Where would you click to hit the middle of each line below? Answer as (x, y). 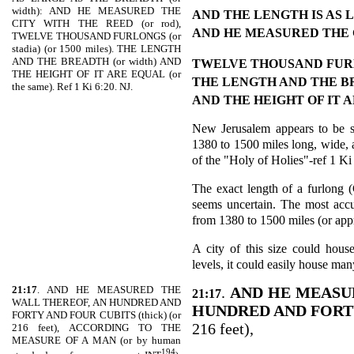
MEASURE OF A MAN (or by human (96, 340)
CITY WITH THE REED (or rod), (96, 24)
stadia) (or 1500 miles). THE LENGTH (96, 49)
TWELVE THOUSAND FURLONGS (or (96, 36)
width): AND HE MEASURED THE (96, 11)
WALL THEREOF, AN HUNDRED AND (96, 302)
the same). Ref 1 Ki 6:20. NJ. (72, 87)
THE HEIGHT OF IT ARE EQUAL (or (96, 74)
